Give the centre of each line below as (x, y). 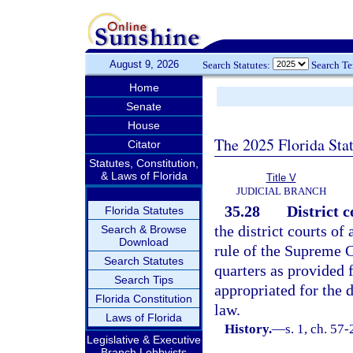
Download (144, 242)
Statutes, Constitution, (144, 163)
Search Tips (144, 280)
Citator (144, 144)
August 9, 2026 (144, 64)
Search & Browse (144, 229)
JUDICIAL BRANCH (281, 191)
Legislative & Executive (144, 340)
